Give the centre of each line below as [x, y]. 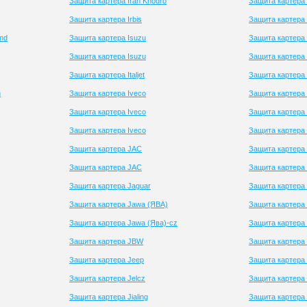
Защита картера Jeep [107, 260]
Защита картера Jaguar [110, 186]
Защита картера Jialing [109, 297]
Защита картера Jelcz [107, 278]
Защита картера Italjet [107, 75]
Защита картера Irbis [106, 19]
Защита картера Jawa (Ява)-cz [123, 223]
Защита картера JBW [106, 241]
